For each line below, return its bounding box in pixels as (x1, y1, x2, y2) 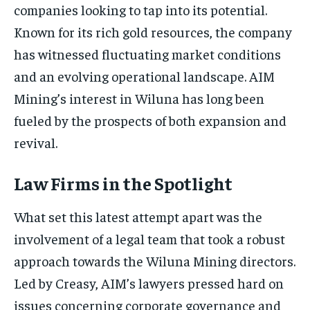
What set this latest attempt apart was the (14, 207, 262, 225)
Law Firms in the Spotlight (14, 171, 232, 194)
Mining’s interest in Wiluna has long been (14, 89, 264, 107)
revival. (14, 133, 57, 151)
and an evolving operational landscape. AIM (14, 66, 275, 84)
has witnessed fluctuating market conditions (14, 44, 281, 62)
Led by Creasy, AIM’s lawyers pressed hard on (14, 273, 284, 291)
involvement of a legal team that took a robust (14, 229, 285, 247)
